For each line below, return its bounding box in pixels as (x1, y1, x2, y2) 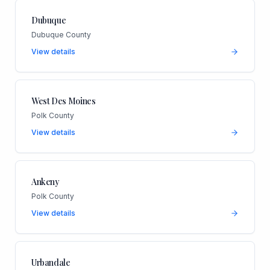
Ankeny (31, 175, 60, 187)
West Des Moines (31, 95, 96, 107)
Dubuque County (31, 30, 91, 39)
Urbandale (31, 256, 71, 268)
